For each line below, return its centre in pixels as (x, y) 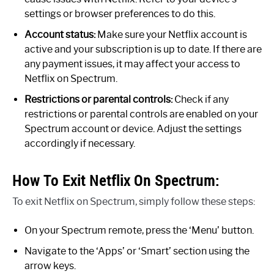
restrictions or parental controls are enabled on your (141, 114)
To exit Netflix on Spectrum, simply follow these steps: (134, 201)
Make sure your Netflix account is (171, 34)
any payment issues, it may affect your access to (132, 64)
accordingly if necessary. (80, 143)
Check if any (201, 99)
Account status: (60, 34)
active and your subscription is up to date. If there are (143, 49)
